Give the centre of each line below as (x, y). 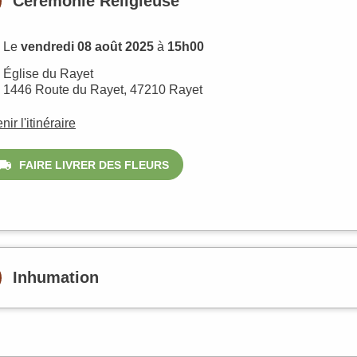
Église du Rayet (48, 73)
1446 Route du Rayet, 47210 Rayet (103, 89)
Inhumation (55, 278)
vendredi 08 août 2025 (87, 46)
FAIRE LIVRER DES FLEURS (94, 165)
